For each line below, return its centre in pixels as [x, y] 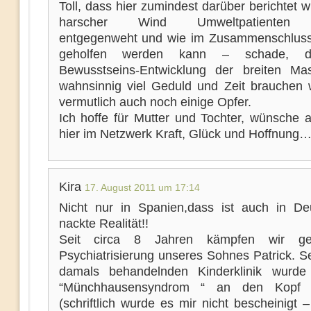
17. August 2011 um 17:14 [142, 187]
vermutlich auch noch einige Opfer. [155, 102]
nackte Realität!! [103, 224]
